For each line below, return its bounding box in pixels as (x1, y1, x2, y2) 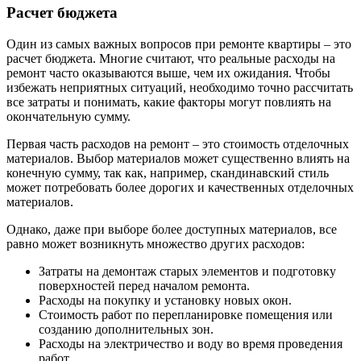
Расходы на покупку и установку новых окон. (39, 293, 292, 308)
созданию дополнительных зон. (39, 322, 214, 337)
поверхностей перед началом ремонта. (39, 279, 250, 293)
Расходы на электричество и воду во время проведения (39, 337, 342, 351)
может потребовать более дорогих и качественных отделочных (6, 180, 354, 195)
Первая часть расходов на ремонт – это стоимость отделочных (6, 137, 349, 151)
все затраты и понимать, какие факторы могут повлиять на (6, 95, 331, 110)
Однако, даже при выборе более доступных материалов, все (6, 222, 337, 237)
